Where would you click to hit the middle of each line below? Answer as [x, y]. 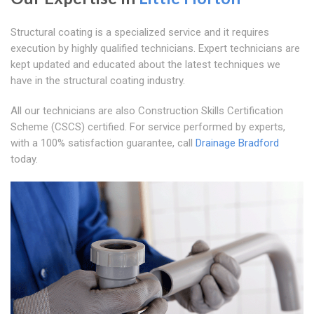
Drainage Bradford [237, 143]
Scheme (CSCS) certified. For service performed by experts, [148, 127]
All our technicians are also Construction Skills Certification [147, 111]
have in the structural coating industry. [98, 81]
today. [24, 159]
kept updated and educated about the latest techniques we [145, 65]
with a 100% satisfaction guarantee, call [103, 143]
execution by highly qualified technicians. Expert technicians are [155, 49]
